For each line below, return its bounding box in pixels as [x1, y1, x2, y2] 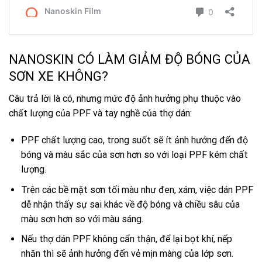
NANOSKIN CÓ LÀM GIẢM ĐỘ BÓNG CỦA [9, 51, 250, 67]
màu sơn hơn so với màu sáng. [20, 213, 143, 225]
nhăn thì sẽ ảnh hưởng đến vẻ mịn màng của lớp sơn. [20, 248, 233, 260]
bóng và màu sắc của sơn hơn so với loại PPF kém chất [20, 149, 248, 161]
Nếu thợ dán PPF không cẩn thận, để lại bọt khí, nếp [20, 233, 232, 245]
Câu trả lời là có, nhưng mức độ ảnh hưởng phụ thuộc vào [9, 93, 241, 105]
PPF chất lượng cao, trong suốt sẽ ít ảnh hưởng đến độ [20, 135, 248, 146]
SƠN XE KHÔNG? [9, 68, 108, 84]
